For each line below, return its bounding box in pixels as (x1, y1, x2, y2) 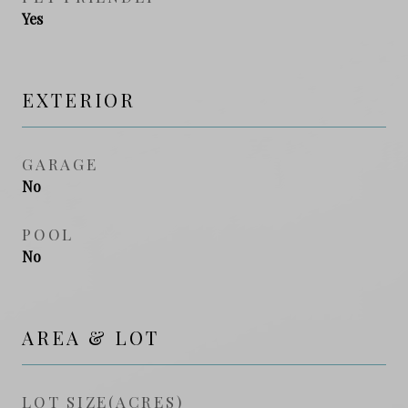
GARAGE (22, 153, 98, 174)
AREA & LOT (22, 324, 159, 350)
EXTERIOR (22, 87, 136, 112)
